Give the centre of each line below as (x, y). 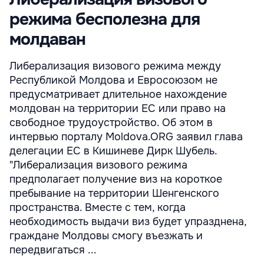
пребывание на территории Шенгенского (114, 193)
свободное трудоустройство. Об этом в (111, 123)
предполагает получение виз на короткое (116, 179)
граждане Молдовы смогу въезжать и (106, 236)
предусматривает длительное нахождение (118, 94)
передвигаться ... (53, 250)
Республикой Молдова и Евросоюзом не (113, 80)
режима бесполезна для (105, 19)
